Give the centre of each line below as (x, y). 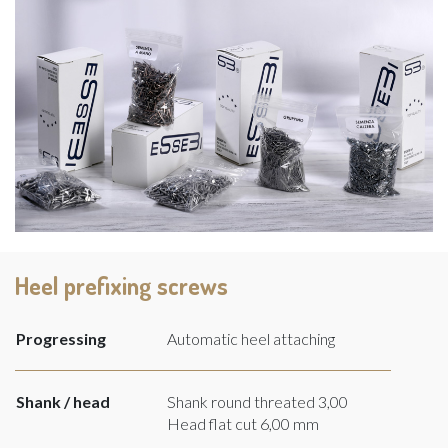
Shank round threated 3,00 (257, 402)
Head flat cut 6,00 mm (243, 424)
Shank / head (63, 402)
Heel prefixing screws (121, 286)
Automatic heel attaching (251, 339)
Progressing (61, 339)
